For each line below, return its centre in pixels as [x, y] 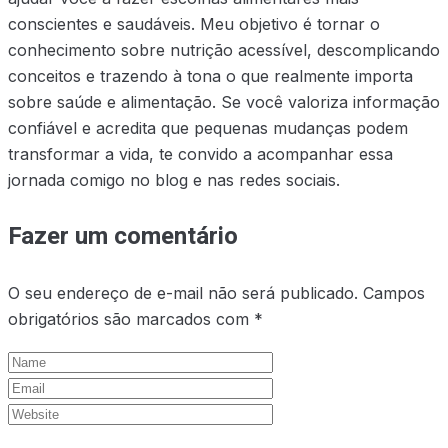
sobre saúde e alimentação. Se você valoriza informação [224, 102]
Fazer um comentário [123, 237]
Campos [394, 293]
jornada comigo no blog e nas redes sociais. [174, 180]
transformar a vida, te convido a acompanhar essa [200, 154]
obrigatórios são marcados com [131, 319]
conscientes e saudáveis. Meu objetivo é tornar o [194, 24]
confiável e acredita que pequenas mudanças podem [208, 128]
